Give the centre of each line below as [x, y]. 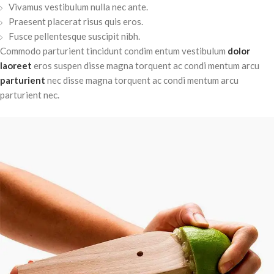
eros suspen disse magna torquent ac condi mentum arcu [146, 65]
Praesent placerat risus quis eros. [76, 21]
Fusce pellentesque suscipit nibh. [74, 36]
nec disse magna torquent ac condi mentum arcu [142, 80]
